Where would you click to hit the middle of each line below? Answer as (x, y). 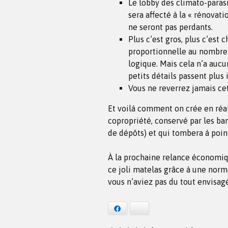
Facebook (135, 208)
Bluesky (153, 208)
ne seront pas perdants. (170, 27)
